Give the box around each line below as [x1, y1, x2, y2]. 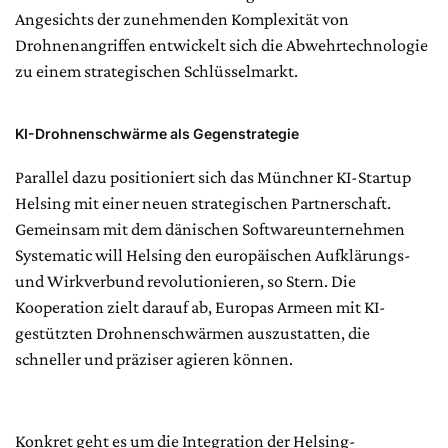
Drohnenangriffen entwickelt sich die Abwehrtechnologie [15, 34, 428, 55]
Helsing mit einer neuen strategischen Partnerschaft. [15, 192, 391, 213]
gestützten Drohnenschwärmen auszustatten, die [15, 322, 370, 343]
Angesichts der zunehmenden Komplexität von [15, 8, 349, 29]
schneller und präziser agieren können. [15, 348, 293, 369]
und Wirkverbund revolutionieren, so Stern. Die [15, 270, 356, 291]
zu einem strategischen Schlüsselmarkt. [15, 60, 298, 81]
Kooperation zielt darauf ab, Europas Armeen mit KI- [15, 296, 386, 317]
